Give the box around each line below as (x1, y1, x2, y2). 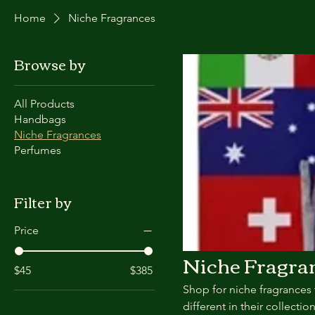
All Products (14, 97, 75, 110)
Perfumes (14, 143, 61, 157)
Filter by (14, 188, 71, 214)
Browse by (14, 51, 85, 77)
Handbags (14, 112, 66, 126)
